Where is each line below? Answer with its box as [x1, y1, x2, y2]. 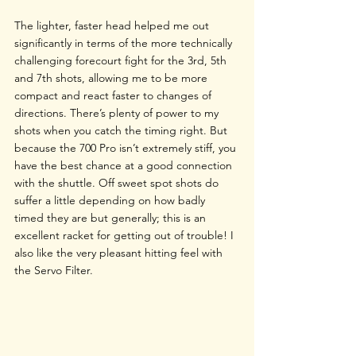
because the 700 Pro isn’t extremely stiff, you [14, 140, 239, 155]
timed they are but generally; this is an [14, 210, 209, 225]
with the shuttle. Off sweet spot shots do [14, 175, 222, 190]
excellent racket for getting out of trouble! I [14, 227, 237, 242]
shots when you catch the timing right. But [14, 122, 230, 137]
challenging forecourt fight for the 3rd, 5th [14, 52, 230, 68]
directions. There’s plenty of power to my [14, 105, 222, 120]
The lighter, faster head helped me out [14, 17, 212, 33]
